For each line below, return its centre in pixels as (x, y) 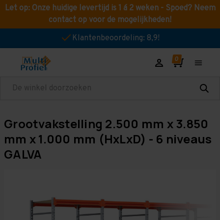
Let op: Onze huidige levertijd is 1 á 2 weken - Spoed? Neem (110, 8)
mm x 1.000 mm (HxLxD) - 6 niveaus (108, 139)
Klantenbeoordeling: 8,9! (116, 38)
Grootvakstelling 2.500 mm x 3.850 (106, 124)
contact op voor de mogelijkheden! (110, 20)
